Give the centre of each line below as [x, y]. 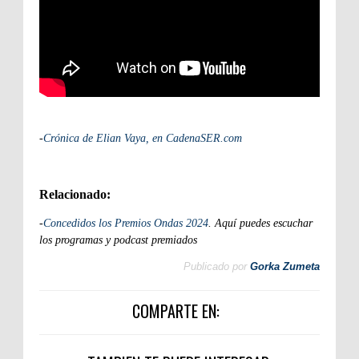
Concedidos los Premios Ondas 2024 [126, 224]
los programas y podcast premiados [118, 240]
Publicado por [215, 267]
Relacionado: [75, 195]
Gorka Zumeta [285, 267]
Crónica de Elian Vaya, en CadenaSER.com [143, 139]
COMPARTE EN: [175, 311]
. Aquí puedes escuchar [260, 224]
